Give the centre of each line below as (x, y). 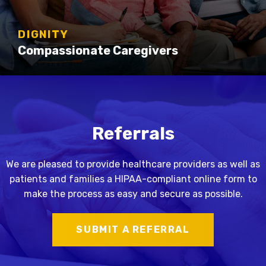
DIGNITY (43, 35)
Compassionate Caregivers (98, 51)
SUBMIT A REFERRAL (133, 230)
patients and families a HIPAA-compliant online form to (133, 179)
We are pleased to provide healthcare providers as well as (133, 164)
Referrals (133, 134)
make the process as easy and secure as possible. (133, 194)
